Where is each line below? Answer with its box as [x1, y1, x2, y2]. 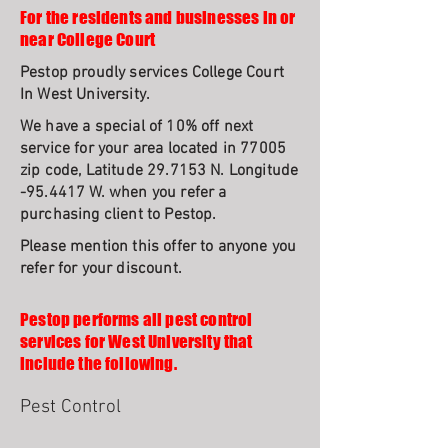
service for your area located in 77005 [20, 139, 287, 159]
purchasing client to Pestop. [20, 205, 217, 225]
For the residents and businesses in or [20, 7, 296, 28]
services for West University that [20, 331, 253, 352]
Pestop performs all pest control [20, 309, 253, 330]
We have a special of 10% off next [20, 117, 254, 137]
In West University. [20, 85, 151, 105]
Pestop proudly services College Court [20, 63, 284, 83]
